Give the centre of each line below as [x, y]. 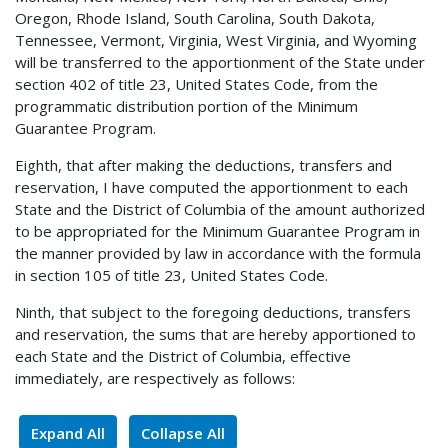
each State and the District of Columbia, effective [183, 355]
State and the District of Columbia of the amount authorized [220, 208]
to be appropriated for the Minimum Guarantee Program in [217, 230]
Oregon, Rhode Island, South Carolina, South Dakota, [195, 17]
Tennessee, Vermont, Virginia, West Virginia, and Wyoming [216, 39]
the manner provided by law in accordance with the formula [218, 252]
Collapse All [183, 432]
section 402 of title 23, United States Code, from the [196, 83]
